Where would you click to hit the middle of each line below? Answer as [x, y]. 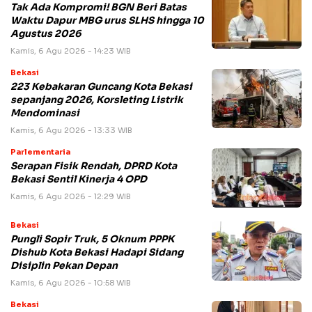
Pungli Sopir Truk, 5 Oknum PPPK [92, 239]
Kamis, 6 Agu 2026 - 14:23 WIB [71, 50]
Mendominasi [45, 113]
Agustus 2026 [46, 33]
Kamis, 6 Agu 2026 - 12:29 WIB [71, 196]
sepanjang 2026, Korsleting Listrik [97, 100]
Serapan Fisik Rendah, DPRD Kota [94, 166]
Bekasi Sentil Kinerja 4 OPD [79, 179]
